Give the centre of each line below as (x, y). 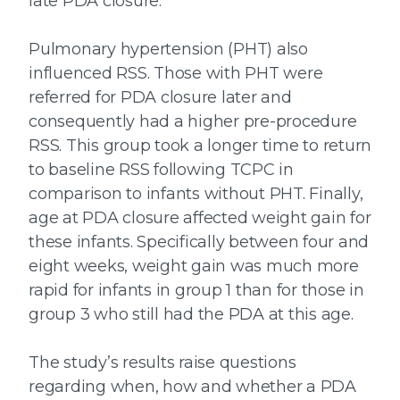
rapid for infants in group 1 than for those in (196, 291)
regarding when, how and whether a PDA (192, 387)
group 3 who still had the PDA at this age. (191, 315)
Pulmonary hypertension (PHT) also (168, 50)
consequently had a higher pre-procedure (193, 122)
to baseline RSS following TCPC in (161, 170)
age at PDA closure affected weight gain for (200, 218)
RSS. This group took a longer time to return (200, 146)
